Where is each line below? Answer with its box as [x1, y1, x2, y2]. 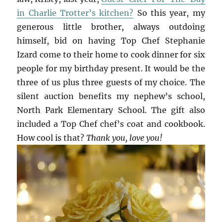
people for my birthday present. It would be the [17, 63, 205, 74]
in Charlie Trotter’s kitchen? [17, 8, 134, 18]
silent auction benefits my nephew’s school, [17, 91, 205, 102]
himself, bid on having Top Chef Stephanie [17, 36, 205, 46]
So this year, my [133, 8, 205, 18]
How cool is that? [17, 133, 87, 143]
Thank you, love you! [86, 133, 163, 143]
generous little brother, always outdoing [17, 22, 205, 32]
